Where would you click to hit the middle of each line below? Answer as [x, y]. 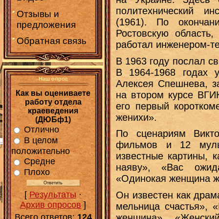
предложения [46, 24]
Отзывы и [38, 14]
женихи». [136, 117]
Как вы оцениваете [53, 93]
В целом [41, 140]
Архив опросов [51, 205]
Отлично [42, 129]
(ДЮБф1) [53, 120]
